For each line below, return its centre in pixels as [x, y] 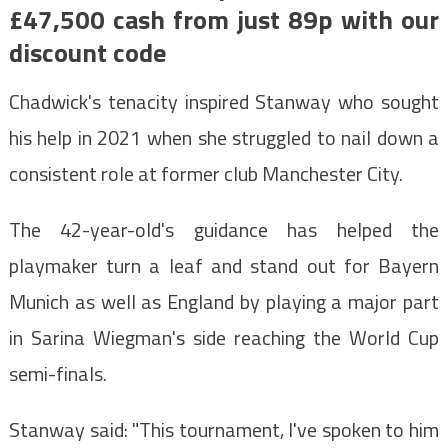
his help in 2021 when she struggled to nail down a [224, 137]
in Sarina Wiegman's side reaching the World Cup [224, 337]
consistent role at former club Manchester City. [205, 173]
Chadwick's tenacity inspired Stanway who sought [224, 101]
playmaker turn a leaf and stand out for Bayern [224, 265]
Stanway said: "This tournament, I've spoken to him [224, 429]
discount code [87, 52]
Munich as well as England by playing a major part [224, 301]
